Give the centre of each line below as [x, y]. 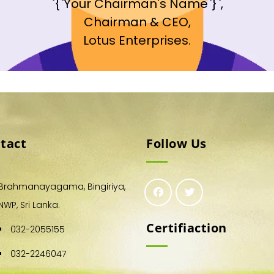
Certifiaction [187, 228]
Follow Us [176, 144]
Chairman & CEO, [137, 22]
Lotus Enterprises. [137, 41]
